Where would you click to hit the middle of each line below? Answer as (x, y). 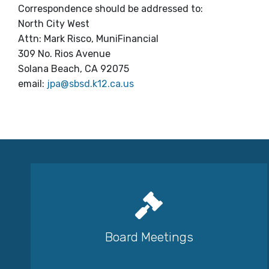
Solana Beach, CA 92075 (74, 69)
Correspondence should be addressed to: (110, 9)
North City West (54, 24)
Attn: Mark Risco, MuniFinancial (88, 39)
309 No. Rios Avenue (64, 54)
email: (32, 84)
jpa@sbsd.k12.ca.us (90, 84)
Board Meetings (149, 237)
